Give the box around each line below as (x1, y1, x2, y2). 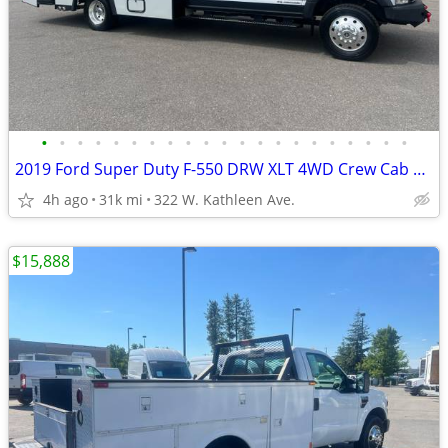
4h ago (43, 190, 88, 209)
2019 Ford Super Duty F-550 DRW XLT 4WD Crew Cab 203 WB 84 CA (413, 158, 426, 180)
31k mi (99, 190, 143, 209)
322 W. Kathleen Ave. (154, 190, 295, 209)
